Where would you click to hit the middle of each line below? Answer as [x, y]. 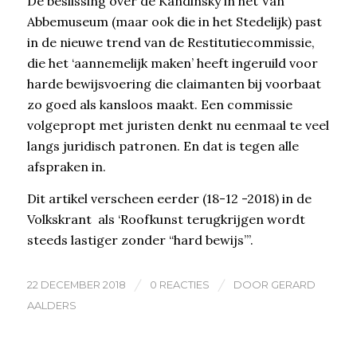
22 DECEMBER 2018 [76, 285]
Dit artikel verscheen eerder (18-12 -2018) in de [169, 198]
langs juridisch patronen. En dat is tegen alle [163, 145]
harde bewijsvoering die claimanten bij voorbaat [174, 83]
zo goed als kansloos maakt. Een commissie [159, 104]
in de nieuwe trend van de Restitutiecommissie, [171, 42]
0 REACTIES [179, 285]
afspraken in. [66, 166]
